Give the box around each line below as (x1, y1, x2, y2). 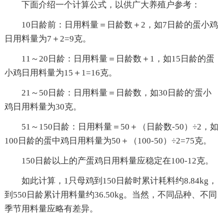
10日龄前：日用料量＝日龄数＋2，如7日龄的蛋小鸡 (21, 19, 218, 29)
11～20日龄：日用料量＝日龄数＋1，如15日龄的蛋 (21, 53, 214, 63)
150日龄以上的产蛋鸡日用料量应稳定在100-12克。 (21, 155, 213, 165)
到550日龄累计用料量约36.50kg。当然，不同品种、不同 (4, 189, 217, 199)
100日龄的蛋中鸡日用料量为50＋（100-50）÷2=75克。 (4, 135, 211, 145)
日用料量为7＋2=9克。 (4, 33, 91, 43)
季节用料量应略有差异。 (4, 203, 98, 213)
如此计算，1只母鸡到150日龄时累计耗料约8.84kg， (21, 175, 217, 185)
